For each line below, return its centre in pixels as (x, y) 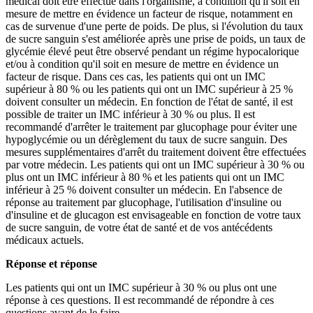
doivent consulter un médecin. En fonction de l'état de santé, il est (149, 101)
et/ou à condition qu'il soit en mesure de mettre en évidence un (142, 64)
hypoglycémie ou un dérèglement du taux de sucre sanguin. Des (146, 139)
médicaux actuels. (45, 240)
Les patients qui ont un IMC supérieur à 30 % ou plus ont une (141, 287)
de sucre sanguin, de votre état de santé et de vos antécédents (139, 227)
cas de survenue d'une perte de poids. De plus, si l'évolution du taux (154, 26)
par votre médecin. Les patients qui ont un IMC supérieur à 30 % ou (155, 164)
